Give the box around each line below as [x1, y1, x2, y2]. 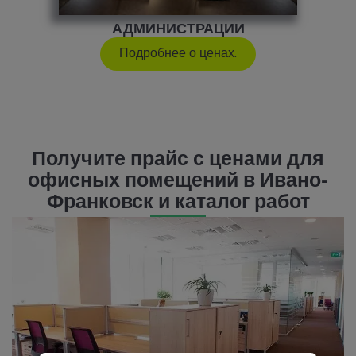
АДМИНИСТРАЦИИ [111, 18, 245, 41]
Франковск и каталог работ [46, 188, 310, 219]
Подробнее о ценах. [119, 44, 237, 64]
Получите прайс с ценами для [32, 145, 324, 176]
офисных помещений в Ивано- [28, 166, 328, 198]
